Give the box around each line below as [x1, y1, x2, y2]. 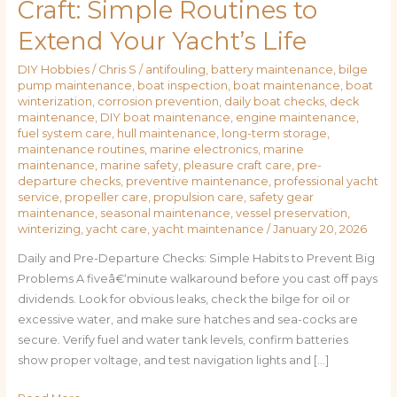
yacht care [85, 222, 147, 236]
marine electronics [149, 142, 258, 156]
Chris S [97, 62, 139, 76]
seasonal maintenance [99, 206, 230, 220]
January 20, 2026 [272, 222, 367, 236]
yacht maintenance [152, 222, 264, 236]
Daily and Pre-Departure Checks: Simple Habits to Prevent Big [17, 252, 375, 266]
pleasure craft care [183, 158, 292, 172]
